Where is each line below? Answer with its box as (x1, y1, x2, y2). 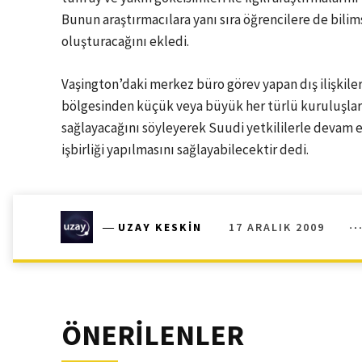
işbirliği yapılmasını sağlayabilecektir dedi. (61, 141, 309, 158)
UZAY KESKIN (118, 220, 202, 234)
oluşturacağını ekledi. (61, 32, 189, 50)
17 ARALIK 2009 (229, 219, 325, 234)
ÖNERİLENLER (61, 317, 244, 353)
